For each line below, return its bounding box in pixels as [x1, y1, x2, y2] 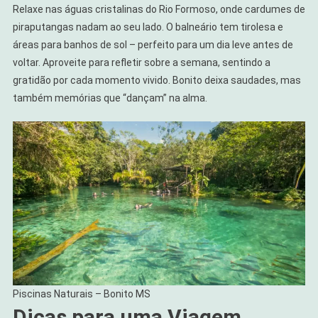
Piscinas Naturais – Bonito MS [12, 288, 150, 300]
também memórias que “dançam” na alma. [12, 92, 207, 104]
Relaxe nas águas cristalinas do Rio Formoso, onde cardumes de [12, 3, 305, 15]
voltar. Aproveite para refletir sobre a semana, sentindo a [12, 56, 270, 68]
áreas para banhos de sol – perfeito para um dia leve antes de [12, 38, 293, 50]
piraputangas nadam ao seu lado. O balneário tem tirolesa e [12, 21, 283, 33]
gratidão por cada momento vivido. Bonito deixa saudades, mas [12, 74, 301, 86]
